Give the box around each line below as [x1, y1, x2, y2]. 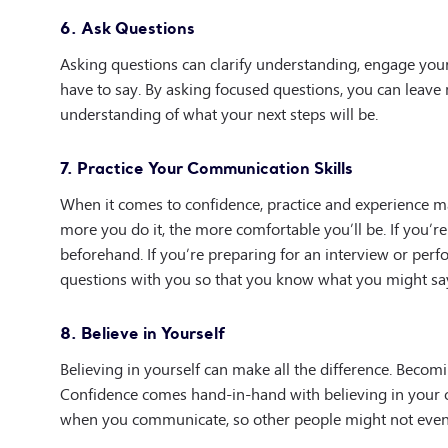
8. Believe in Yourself [60, 321, 225, 343]
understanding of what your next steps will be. [60, 99, 378, 127]
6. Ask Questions [60, 17, 195, 38]
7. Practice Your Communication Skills [60, 156, 353, 178]
